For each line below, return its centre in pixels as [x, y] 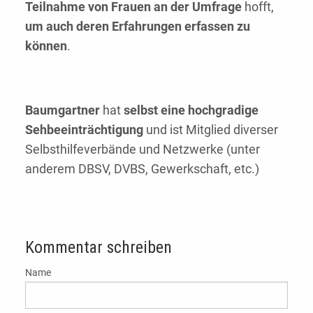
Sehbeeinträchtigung [84, 129]
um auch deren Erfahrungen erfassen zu [138, 26]
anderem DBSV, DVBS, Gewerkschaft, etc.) [142, 168]
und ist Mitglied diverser [211, 129]
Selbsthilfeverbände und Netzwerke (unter [143, 149]
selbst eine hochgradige [191, 110]
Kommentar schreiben [99, 247]
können [46, 45]
